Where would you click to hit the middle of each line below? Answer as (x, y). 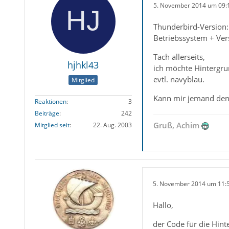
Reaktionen (50, 102)
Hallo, (163, 205)
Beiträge (47, 113)
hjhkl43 (83, 65)
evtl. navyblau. (179, 79)
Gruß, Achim (176, 125)
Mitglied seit (52, 125)
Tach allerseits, (179, 57)
